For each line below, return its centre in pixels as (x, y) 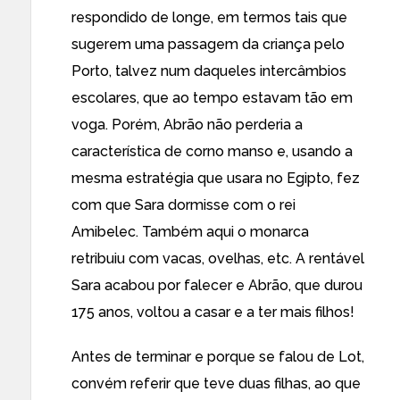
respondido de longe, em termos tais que (209, 17)
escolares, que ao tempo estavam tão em (212, 98)
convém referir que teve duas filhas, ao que (216, 383)
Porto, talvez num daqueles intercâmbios (209, 71)
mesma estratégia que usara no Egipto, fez (216, 178)
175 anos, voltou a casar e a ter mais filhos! (213, 312)
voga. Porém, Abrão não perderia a (187, 125)
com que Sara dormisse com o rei (183, 205)
